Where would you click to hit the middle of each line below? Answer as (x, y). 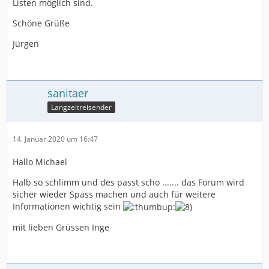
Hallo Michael (40, 162)
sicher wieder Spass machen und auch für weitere (114, 194)
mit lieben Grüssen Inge (61, 228)
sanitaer (68, 93)
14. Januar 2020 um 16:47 (55, 139)
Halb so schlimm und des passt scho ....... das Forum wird (128, 182)
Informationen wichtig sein (68, 206)
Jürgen (26, 43)
